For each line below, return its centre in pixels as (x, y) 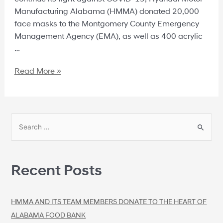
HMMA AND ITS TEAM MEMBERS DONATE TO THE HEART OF (109, 201)
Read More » (38, 71)
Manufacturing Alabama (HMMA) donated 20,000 (107, 11)
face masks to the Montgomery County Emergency (107, 23)
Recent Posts (57, 170)
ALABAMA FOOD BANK (49, 215)
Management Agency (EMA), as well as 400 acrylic (108, 36)
